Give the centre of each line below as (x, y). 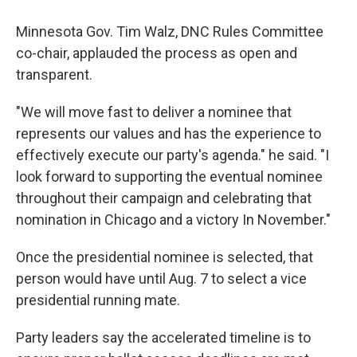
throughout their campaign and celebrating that (164, 198)
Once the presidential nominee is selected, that (165, 257)
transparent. (54, 75)
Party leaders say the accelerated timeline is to (163, 337)
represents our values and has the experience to (169, 133)
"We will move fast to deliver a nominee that (154, 112)
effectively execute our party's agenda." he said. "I (173, 155)
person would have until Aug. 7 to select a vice (161, 279)
